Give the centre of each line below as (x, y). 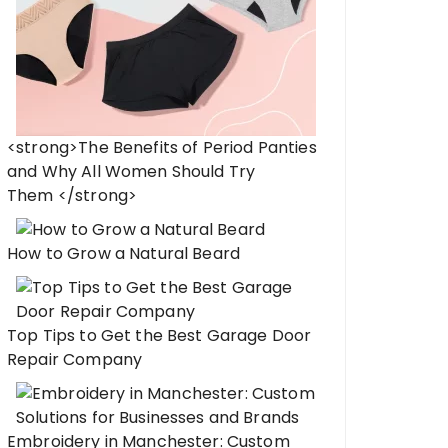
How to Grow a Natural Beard (124, 253)
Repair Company (75, 359)
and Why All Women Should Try (131, 171)
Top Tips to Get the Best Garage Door (159, 335)
